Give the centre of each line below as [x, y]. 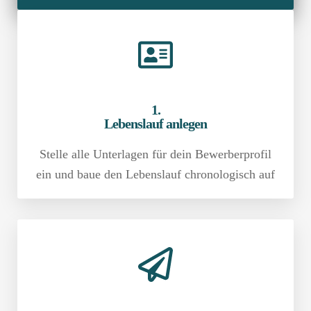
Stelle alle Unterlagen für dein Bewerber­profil [155, 154]
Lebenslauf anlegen [155, 123]
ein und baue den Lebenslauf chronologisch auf [155, 174]
